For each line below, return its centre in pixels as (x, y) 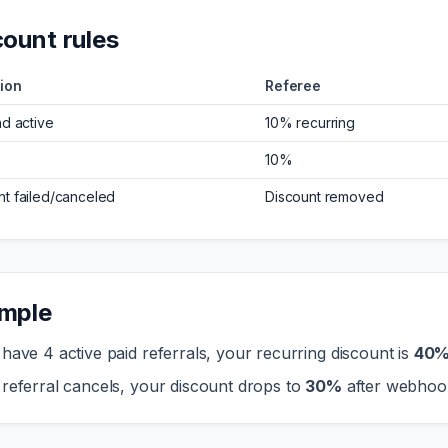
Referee (293, 85)
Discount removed (324, 196)
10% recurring (310, 122)
